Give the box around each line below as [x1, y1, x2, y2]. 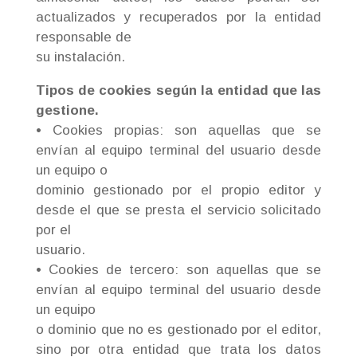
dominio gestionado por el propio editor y [35, 182, 322, 198]
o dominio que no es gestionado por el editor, [35, 322, 322, 337]
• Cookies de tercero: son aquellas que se [35, 262, 322, 277]
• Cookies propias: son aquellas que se [35, 123, 322, 138]
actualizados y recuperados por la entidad [35, 10, 322, 25]
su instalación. [35, 49, 125, 65]
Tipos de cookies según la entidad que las [35, 83, 322, 98]
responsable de [35, 29, 131, 45]
